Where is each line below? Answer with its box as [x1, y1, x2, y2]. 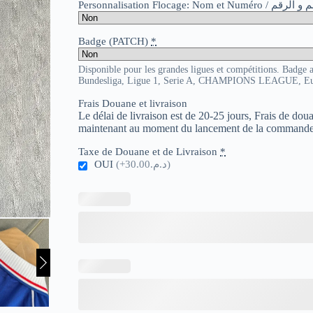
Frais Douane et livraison [78, 98, 187, 110]
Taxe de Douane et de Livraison [78, 146, 217, 158]
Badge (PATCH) [78, 36, 148, 48]
